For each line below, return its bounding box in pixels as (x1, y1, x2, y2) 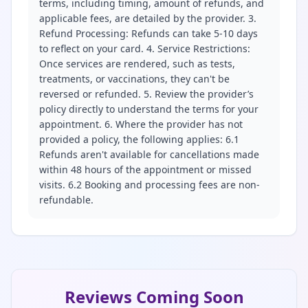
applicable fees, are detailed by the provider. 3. (39, 12, 256, 25)
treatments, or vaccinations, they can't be (39, 72, 230, 85)
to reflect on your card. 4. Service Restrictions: (39, 42, 250, 55)
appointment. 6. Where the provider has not (39, 118, 243, 131)
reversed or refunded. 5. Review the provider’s (39, 87, 254, 100)
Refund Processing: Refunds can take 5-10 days (39, 27, 258, 40)
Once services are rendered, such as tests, (39, 57, 235, 70)
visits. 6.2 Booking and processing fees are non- (39, 178, 260, 191)
